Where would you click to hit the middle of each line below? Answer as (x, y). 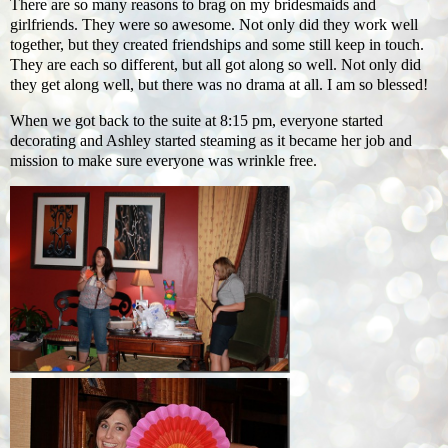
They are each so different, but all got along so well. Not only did (215, 64)
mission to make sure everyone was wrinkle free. (163, 160)
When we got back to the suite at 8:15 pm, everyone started (196, 120)
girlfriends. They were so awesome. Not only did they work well (214, 24)
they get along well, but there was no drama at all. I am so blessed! (219, 84)
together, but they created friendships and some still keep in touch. (217, 44)
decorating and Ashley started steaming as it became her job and (211, 140)
